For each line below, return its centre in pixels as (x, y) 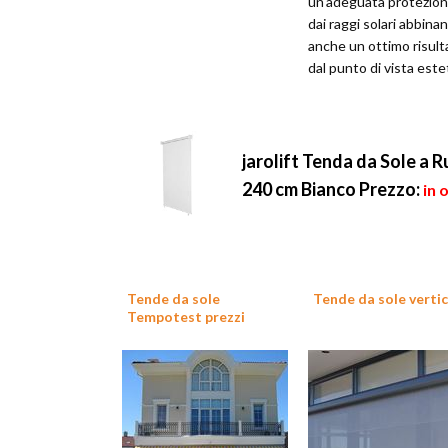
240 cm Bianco (300, 189)
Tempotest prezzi (186, 317)
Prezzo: (389, 189)
